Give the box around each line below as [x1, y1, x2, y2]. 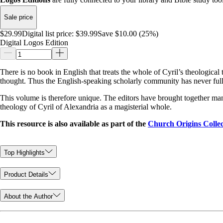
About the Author [4, 192, 53, 200]
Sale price [4, 13, 33, 21]
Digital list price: [22, 29, 74, 38]
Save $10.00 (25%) [98, 29, 158, 38]
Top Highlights [4, 149, 45, 157]
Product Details [4, 170, 48, 178]
